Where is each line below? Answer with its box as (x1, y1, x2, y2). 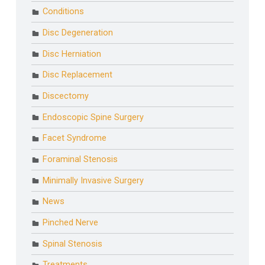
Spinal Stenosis (43, 238, 103, 249)
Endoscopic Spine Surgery (43, 112, 144, 122)
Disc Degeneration (43, 27, 114, 38)
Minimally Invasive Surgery (43, 175, 144, 186)
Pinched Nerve (43, 218, 99, 228)
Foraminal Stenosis (43, 154, 118, 165)
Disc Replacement (43, 70, 113, 80)
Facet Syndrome (43, 133, 107, 144)
